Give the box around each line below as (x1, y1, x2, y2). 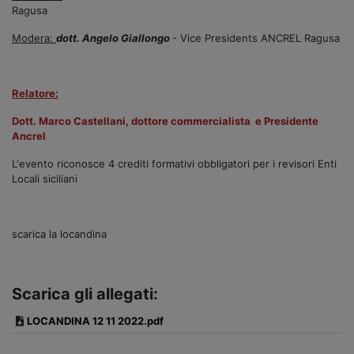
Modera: (12, 31, 56, 44)
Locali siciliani (12, 171, 77, 185)
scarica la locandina (12, 227, 107, 240)
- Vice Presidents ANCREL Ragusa (172, 31, 340, 44)
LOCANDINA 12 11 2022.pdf (27, 314, 164, 327)
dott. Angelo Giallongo (56, 31, 172, 44)
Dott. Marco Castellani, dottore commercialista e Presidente (12, 114, 318, 127)
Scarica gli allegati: (12, 284, 158, 303)
